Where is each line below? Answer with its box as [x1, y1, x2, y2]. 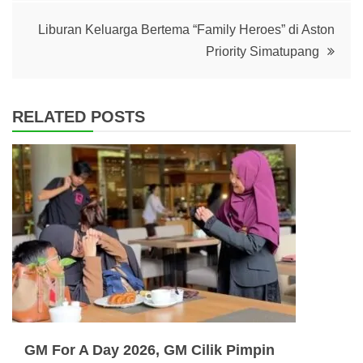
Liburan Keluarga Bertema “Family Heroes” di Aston [38, 22, 335, 36]
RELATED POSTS [12, 107, 145, 126]
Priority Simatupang [206, 44, 319, 58]
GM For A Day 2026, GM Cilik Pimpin [24, 341, 275, 358]
